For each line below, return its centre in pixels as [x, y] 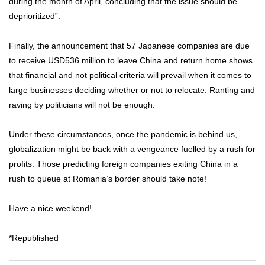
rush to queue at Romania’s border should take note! [108, 178]
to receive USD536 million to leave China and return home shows [131, 60]
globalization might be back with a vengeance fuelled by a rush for [132, 149]
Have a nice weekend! [50, 208]
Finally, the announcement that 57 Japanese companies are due [129, 45]
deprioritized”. [35, 16]
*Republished [34, 237]
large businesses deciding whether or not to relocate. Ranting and [132, 90]
